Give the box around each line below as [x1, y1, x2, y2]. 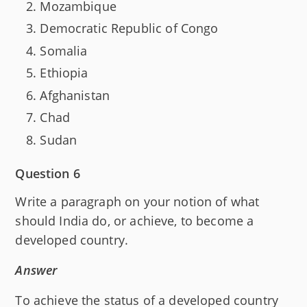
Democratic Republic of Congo [40, 20, 219, 37]
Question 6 [15, 164, 80, 182]
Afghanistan [40, 86, 110, 103]
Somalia [40, 42, 88, 59]
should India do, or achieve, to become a [15, 212, 254, 229]
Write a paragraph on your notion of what [15, 193, 260, 210]
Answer [15, 261, 58, 278]
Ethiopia [40, 64, 88, 82]
